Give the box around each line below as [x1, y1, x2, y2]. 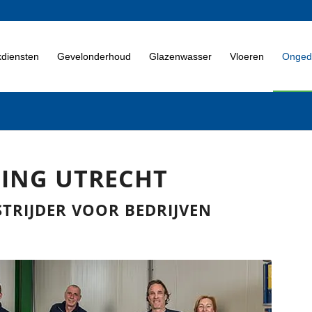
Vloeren [230, 51, 264, 62]
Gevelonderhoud [57, 51, 131, 62]
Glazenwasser [149, 51, 212, 62]
